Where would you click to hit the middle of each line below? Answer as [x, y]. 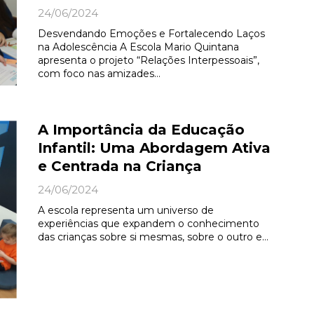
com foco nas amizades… [99, 74]
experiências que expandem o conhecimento [148, 224]
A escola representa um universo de [125, 211]
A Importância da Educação [141, 130]
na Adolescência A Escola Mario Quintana [138, 47]
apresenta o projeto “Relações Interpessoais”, [148, 60]
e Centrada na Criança [120, 166]
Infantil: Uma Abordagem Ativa [154, 148]
